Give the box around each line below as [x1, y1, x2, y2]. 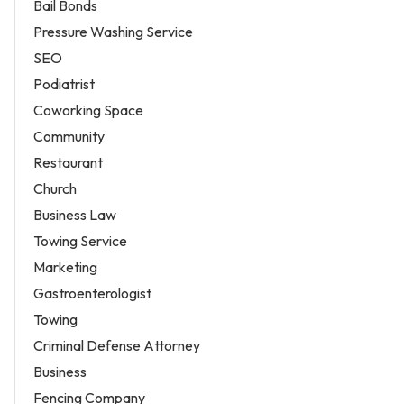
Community [33, 127, 105, 146]
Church [33, 179, 77, 198]
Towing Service [33, 232, 127, 251]
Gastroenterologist [33, 284, 151, 303]
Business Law [33, 206, 116, 225]
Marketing [33, 258, 97, 277]
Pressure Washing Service [33, 23, 193, 41]
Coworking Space [33, 101, 143, 120]
